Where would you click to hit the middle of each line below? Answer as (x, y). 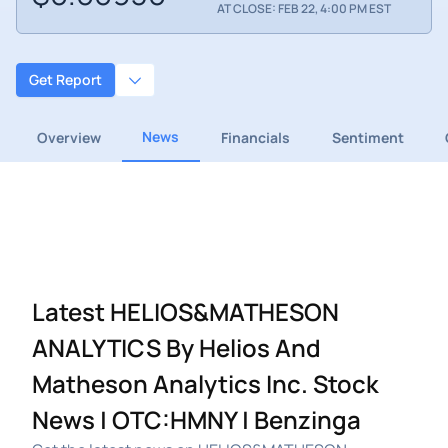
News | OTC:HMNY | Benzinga (196, 419)
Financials (255, 137)
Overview (68, 137)
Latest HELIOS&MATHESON (185, 311)
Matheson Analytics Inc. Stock (205, 383)
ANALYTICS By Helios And (176, 347)
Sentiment (367, 137)
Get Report (65, 80)
